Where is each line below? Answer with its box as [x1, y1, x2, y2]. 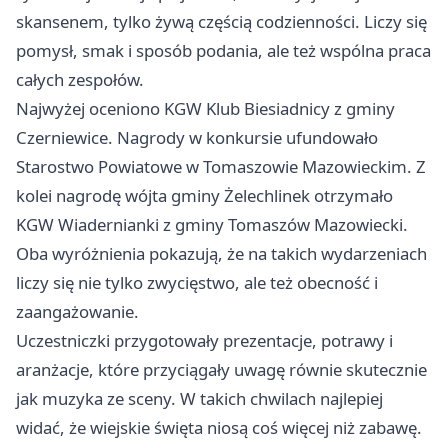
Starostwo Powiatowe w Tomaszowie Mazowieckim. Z [16, 155, 426, 178]
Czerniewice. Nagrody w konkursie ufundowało [16, 126, 378, 149]
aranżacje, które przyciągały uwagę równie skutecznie [16, 358, 427, 381]
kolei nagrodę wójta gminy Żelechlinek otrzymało [16, 184, 393, 207]
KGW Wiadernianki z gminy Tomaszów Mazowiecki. [16, 213, 408, 236]
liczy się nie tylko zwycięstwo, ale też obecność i [16, 271, 378, 294]
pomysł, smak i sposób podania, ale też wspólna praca [16, 39, 431, 62]
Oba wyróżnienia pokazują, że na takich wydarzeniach [16, 242, 427, 265]
